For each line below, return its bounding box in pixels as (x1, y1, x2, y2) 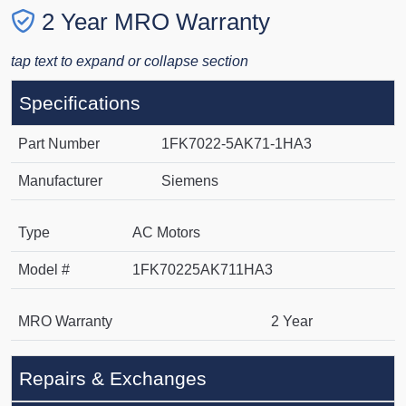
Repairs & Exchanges (19, 368, 207, 390)
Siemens (161, 173, 218, 189)
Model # (18, 262, 70, 278)
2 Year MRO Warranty (42, 8, 270, 36)
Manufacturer (18, 173, 102, 189)
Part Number (18, 136, 100, 152)
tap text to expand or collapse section (11, 53, 248, 70)
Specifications (19, 92, 140, 114)
